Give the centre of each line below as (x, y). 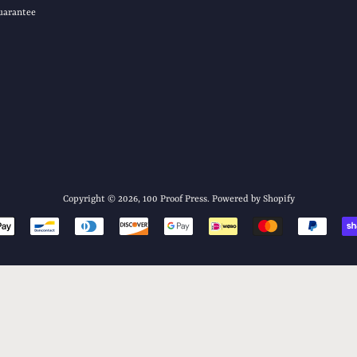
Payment (200, 228)
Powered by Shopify (253, 200)
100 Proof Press (175, 200)
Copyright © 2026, (102, 200)
